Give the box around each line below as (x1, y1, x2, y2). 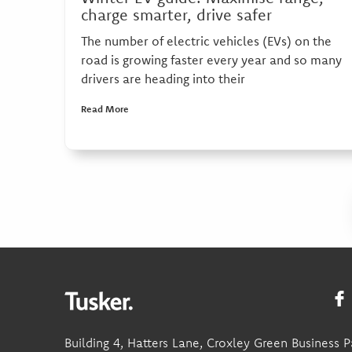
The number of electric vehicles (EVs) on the (81, 33, 332, 49)
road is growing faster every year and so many (81, 52, 342, 68)
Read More (81, 103, 129, 115)
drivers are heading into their (81, 71, 245, 87)
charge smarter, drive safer (81, 5, 272, 25)
